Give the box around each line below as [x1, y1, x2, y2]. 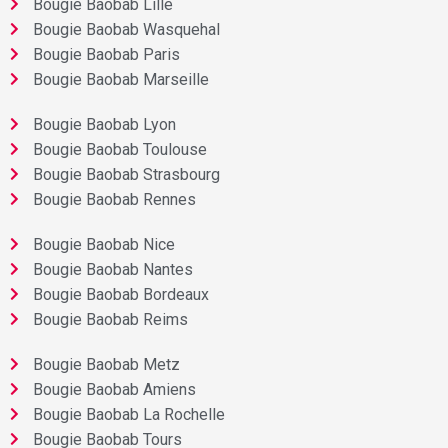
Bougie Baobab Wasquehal [32, 19, 220, 39]
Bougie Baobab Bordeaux [32, 284, 209, 304]
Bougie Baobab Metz [32, 354, 180, 374]
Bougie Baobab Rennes [32, 189, 196, 209]
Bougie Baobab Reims [32, 309, 188, 329]
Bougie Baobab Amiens [32, 379, 196, 399]
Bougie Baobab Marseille [32, 69, 209, 89]
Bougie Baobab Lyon [32, 114, 176, 134]
